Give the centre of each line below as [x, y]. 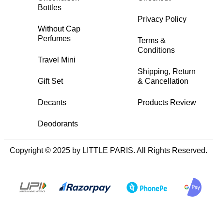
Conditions [156, 50]
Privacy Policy [162, 19]
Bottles [50, 7]
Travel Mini [57, 60]
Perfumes [54, 38]
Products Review [167, 102]
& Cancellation [163, 81]
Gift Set [50, 81]
